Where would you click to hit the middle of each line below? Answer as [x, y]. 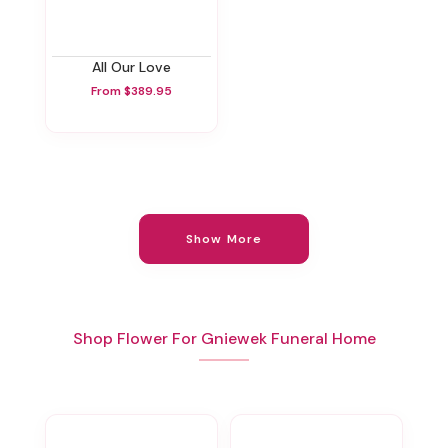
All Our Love [136, 67]
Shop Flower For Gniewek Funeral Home [224, 339]
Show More [224, 238]
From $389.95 [131, 90]
